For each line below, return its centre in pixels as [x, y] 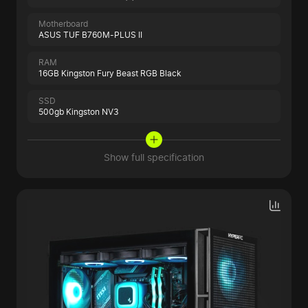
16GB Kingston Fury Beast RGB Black [110, 74]
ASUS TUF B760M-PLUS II [90, 35]
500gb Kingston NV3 [79, 112]
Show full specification [154, 157]
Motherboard [63, 24]
